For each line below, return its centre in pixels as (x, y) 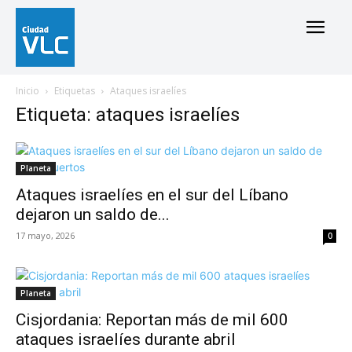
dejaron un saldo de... (93, 214)
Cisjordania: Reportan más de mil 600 (152, 320)
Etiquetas (75, 91)
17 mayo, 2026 (45, 235)
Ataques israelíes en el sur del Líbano (152, 195)
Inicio (27, 91)
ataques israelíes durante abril (126, 339)
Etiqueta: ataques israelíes (128, 115)
